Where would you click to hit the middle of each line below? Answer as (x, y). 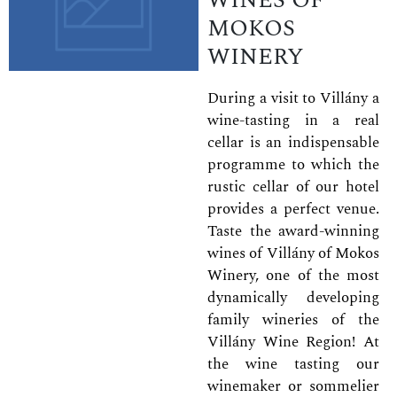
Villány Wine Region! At (293, 343)
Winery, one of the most (293, 276)
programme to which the (293, 165)
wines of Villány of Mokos (293, 254)
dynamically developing (293, 298)
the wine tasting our (293, 365)
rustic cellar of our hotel (293, 187)
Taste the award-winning (293, 232)
